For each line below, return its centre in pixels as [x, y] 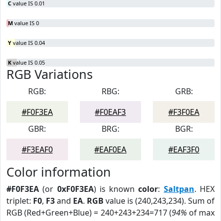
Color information [59, 172]
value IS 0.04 [28, 43]
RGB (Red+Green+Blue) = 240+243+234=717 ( [89, 213]
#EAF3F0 [184, 149]
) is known [116, 189]
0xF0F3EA [75, 189]
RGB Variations [50, 74]
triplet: [20, 201]
